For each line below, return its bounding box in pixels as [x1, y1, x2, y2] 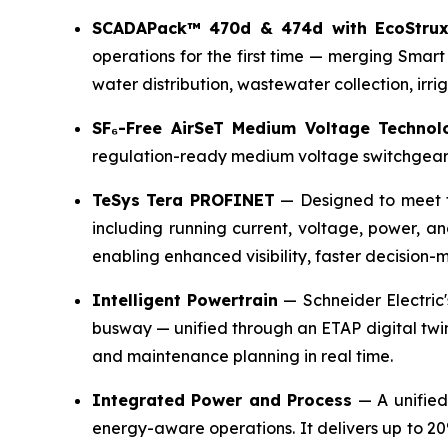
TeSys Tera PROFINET [92, 189, 275, 210]
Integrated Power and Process [92, 389, 353, 410]
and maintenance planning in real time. [92, 345, 393, 366]
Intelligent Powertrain [92, 289, 279, 310]
